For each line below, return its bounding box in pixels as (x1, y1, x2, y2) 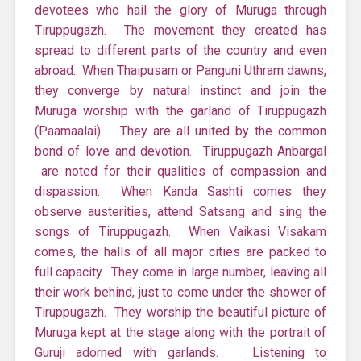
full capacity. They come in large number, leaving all (34, 263, 327, 280)
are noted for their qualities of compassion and (34, 163, 327, 179)
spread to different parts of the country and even (34, 42, 327, 58)
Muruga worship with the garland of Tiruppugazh (34, 102, 327, 118)
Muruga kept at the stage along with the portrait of (34, 324, 327, 340)
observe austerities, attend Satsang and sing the (34, 203, 327, 219)
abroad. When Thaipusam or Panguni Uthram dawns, (34, 62, 327, 78)
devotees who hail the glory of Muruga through (34, 2, 327, 18)
